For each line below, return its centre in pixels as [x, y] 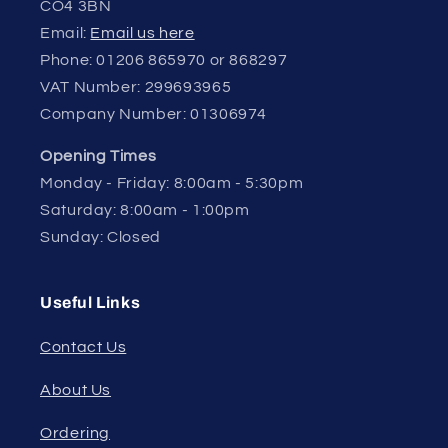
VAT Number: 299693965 [136, 86]
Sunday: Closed [100, 237]
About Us [76, 390]
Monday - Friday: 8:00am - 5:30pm [172, 183]
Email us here [142, 32]
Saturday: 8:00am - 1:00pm [145, 210]
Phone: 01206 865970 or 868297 [164, 59]
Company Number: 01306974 [154, 113]
